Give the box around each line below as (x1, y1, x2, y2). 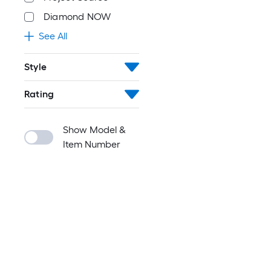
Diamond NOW (44, 11, 111, 22)
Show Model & (63, 124, 126, 135)
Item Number (63, 139, 120, 150)
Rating (24, 88, 54, 100)
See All (39, 30, 67, 42)
